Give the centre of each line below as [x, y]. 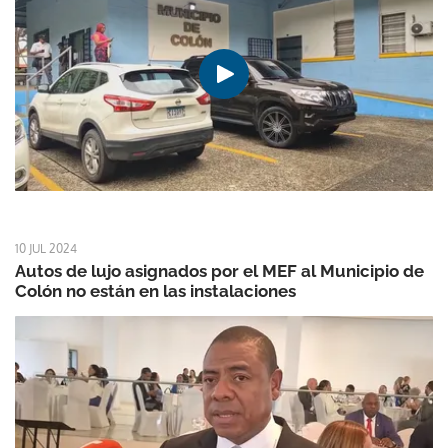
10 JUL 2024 [46, 249]
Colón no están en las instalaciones [155, 291]
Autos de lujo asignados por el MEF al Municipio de [219, 271]
